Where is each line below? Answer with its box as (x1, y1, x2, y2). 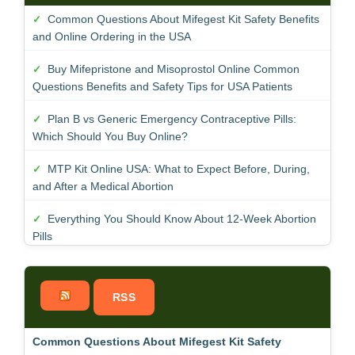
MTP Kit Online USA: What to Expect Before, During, (48, 162, 310, 175)
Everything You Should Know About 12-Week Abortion (48, 212, 316, 225)
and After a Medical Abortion (32, 179, 174, 193)
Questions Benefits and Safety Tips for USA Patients (32, 79, 292, 93)
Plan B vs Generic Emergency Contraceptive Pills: (48, 112, 296, 125)
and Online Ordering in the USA (32, 29, 191, 43)
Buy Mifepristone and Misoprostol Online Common (48, 62, 300, 75)
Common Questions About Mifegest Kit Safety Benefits (48, 12, 319, 25)
